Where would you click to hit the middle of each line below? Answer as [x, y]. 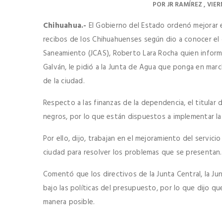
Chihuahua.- [65, 26]
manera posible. [69, 202]
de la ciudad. [64, 81]
